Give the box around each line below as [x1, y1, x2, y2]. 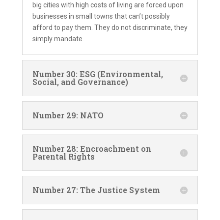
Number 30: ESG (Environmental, [32, 68, 163, 79]
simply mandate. [32, 34, 84, 43]
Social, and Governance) [32, 76, 128, 87]
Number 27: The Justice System [32, 184, 160, 195]
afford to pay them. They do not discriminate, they [32, 23, 188, 31]
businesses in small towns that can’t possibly [32, 12, 170, 20]
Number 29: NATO [32, 110, 104, 120]
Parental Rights [32, 151, 95, 162]
